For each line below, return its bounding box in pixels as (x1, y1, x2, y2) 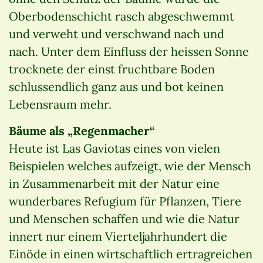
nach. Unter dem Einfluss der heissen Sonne (9, 43, 249, 59)
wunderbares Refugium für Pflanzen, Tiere (9, 193, 241, 208)
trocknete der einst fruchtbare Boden (9, 61, 215, 76)
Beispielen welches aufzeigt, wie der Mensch (9, 158, 251, 173)
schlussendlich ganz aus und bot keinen (9, 79, 224, 94)
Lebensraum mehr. (9, 96, 112, 112)
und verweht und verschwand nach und (9, 26, 224, 41)
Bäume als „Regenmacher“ (9, 123, 154, 138)
